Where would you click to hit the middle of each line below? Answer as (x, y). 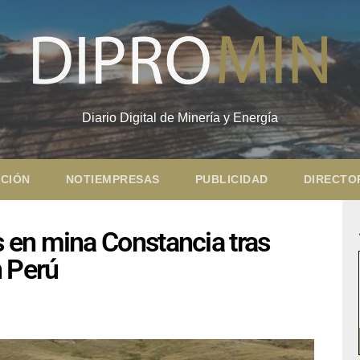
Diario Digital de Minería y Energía (180, 117)
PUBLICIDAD (231, 179)
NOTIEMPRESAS (112, 179)
